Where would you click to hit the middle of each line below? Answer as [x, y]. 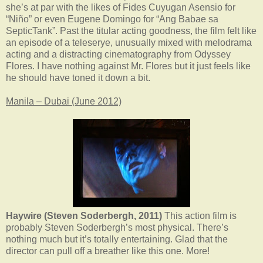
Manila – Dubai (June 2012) [64, 101]
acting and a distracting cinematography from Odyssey [118, 54]
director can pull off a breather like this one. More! [108, 251]
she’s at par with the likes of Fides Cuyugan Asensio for [121, 7]
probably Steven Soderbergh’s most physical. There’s [117, 227]
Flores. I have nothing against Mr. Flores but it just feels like [128, 66]
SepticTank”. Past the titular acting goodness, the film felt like [131, 31]
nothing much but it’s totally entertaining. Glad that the [117, 239]
